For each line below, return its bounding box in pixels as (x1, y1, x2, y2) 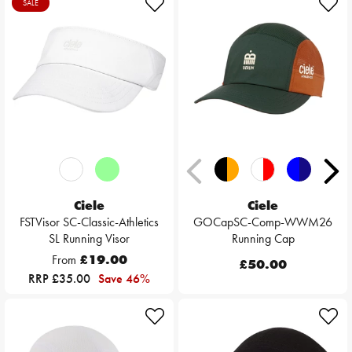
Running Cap (231, 230, 295, 247)
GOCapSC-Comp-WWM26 (193, 214, 332, 231)
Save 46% (98, 270, 150, 288)
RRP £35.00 (28, 270, 93, 288)
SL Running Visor (49, 230, 130, 247)
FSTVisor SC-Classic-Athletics (20, 214, 159, 231)
